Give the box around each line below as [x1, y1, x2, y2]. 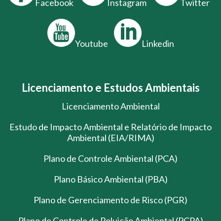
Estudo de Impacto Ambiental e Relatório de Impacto [9, 121, 212, 133]
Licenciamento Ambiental [61, 101, 160, 112]
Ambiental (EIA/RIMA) [67, 132, 154, 144]
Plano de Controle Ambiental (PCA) [43, 153, 178, 164]
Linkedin [141, 38, 174, 49]
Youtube [74, 38, 108, 49]
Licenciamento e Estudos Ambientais [21, 81, 200, 95]
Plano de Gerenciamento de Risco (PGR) [34, 194, 187, 206]
